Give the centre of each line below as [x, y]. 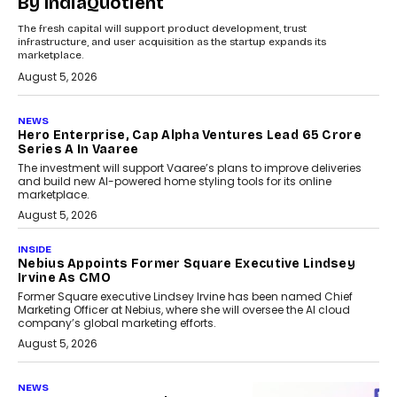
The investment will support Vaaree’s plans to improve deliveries [190, 168]
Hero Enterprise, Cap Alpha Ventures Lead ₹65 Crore [190, 136]
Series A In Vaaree [78, 150]
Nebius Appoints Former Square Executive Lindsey [187, 264]
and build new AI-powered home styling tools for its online [175, 182]
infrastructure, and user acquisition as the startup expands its [172, 42]
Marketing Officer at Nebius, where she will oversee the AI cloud [184, 310]
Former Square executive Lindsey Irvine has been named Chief [185, 297]
